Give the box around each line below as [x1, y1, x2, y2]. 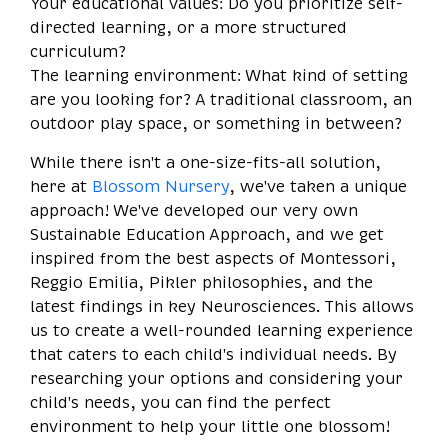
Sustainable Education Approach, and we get [30, 223, 384, 246]
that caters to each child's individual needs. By [30, 343, 397, 366]
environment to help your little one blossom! [30, 415, 390, 438]
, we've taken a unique [229, 175, 407, 198]
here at [30, 175, 87, 198]
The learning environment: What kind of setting [30, 64, 408, 87]
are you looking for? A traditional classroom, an [30, 88, 412, 111]
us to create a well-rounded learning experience [30, 319, 413, 342]
